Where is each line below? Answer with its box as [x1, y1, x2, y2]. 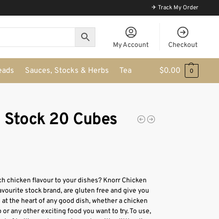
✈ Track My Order [152, 4, 199, 12]
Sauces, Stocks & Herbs [24, 66, 109, 76]
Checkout [168, 41, 197, 49]
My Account [113, 41, 149, 49]
